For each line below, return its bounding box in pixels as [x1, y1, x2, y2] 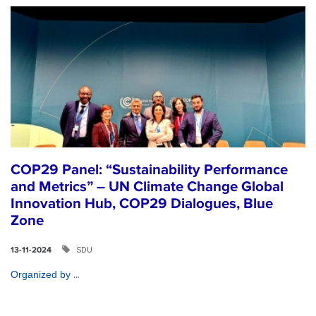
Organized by [11, 269, 73, 281]
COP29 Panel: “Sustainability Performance [11, 161, 288, 179]
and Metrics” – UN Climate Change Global [11, 178, 284, 196]
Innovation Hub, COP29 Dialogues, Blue [11, 195, 273, 213]
